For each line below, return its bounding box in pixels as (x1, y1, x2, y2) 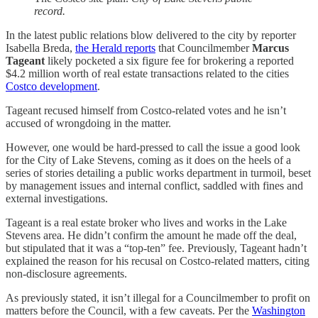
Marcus (252, 41, 289, 54)
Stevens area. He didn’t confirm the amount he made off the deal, (6, 229, 297, 241)
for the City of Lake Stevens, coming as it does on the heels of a (6, 153, 291, 166)
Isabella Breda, (6, 41, 75, 54)
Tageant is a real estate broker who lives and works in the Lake (6, 216, 287, 229)
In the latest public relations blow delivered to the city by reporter (6, 28, 296, 41)
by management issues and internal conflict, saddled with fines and (6, 179, 303, 192)
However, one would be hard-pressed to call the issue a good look (6, 141, 300, 153)
